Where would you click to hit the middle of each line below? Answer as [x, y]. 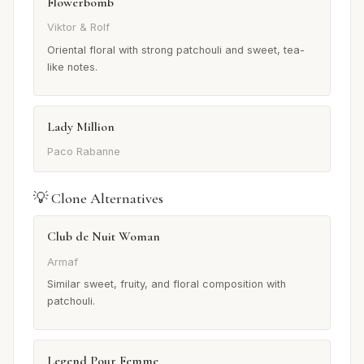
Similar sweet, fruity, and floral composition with [167, 284]
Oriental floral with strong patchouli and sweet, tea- [176, 50]
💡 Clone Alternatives [98, 199]
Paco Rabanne [84, 152]
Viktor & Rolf [78, 27]
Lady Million [81, 126]
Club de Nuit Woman [104, 237]
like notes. [72, 67]
